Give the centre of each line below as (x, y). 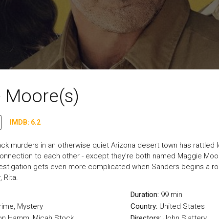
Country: (145, 206)
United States (182, 206)
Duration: (145, 195)
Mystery (30, 206)
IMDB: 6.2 (25, 122)
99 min (171, 195)
